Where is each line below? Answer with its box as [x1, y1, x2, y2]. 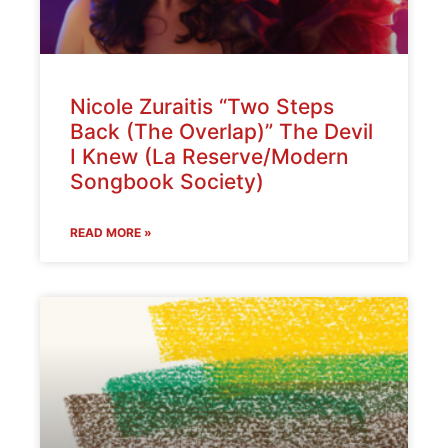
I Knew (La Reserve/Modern [70, 144, 349, 170]
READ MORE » [70, 225, 152, 241]
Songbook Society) [70, 169, 264, 195]
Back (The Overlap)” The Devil [70, 119, 373, 145]
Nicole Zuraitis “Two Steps [70, 94, 334, 120]
